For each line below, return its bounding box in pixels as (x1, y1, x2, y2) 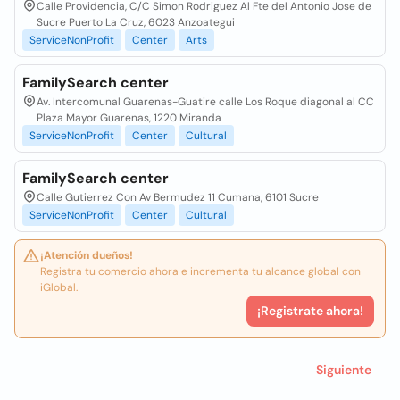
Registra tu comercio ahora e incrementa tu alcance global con (40, 264, 361, 279)
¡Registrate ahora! (257, 303, 363, 319)
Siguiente (316, 362, 371, 378)
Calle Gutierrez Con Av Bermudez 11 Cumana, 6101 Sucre (37, 190, 319, 204)
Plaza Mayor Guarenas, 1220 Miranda (37, 111, 221, 125)
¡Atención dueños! (40, 248, 133, 262)
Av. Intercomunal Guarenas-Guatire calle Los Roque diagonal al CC (37, 95, 374, 109)
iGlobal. (40, 280, 78, 295)
